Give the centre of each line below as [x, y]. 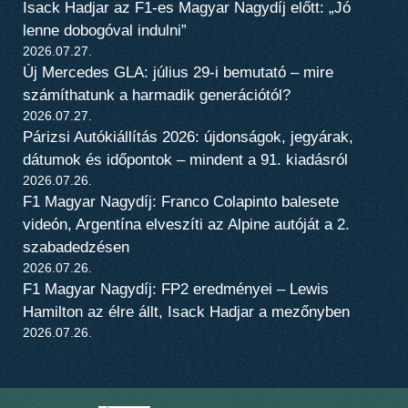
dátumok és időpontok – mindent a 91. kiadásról [185, 160]
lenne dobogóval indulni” [105, 31]
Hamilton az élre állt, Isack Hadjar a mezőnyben [186, 312]
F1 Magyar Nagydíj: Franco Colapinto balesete [181, 202]
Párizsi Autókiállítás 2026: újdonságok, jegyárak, [188, 138]
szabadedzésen [76, 248]
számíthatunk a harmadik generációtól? [157, 96]
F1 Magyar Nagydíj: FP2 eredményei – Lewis [176, 290]
